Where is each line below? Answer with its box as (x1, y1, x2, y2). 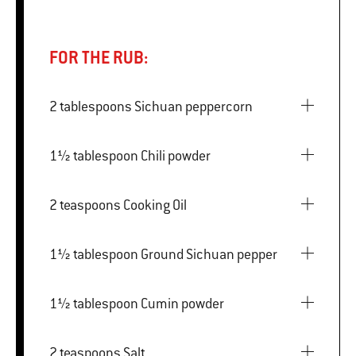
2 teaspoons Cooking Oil (123, 195, 187, 214)
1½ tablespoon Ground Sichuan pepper (141, 245, 277, 263)
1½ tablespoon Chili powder (141, 146, 211, 164)
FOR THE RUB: (49, 46, 149, 68)
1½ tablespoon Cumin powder (141, 294, 224, 312)
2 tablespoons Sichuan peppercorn (134, 97, 253, 115)
